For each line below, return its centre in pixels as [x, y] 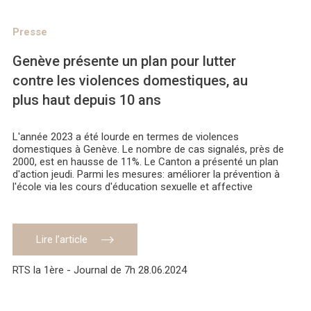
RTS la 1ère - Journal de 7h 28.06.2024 [100, 270]
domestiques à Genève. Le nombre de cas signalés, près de [148, 150]
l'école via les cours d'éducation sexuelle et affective [133, 187]
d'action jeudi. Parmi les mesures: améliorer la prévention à [146, 175]
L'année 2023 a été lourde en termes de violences [126, 137]
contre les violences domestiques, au [130, 81]
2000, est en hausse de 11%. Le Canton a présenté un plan [145, 162]
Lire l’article [62, 240]
